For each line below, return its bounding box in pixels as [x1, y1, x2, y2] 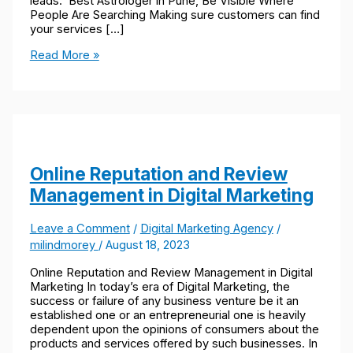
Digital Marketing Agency [139, 221, 273, 236]
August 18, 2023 [105, 238, 190, 253]
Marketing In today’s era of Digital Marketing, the [29, 279, 290, 294]
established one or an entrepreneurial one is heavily [29, 307, 306, 322]
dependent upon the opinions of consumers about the [29, 321, 319, 336]
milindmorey [29, 238, 98, 253]
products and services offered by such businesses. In [29, 336, 318, 351]
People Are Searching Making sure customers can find [29, 8, 320, 23]
